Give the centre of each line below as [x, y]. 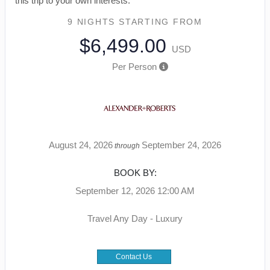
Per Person [134, 67]
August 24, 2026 [81, 145]
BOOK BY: [135, 173]
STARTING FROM [161, 22]
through [127, 146]
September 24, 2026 [181, 145]
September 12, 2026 [115, 191]
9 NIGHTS [93, 22]
